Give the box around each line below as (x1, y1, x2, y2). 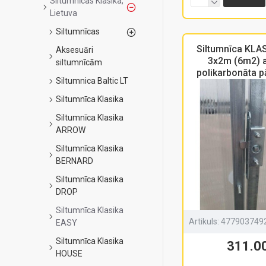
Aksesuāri (56, 45, 93, 55)
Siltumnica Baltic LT (56, 76, 128, 85)
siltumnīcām (56, 58, 102, 67)
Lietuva (50, 8, 77, 18)
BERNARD (56, 156, 93, 166)
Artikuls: (189, 216, 219, 226)
